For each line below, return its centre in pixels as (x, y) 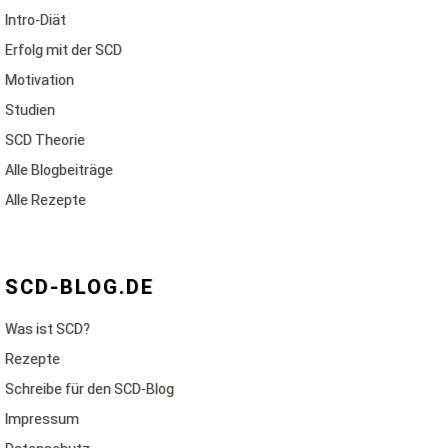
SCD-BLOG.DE (79, 287)
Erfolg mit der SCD (63, 50)
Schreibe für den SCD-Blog (89, 389)
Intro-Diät (35, 20)
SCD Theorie (45, 140)
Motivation (39, 80)
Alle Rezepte (45, 200)
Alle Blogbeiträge (59, 170)
